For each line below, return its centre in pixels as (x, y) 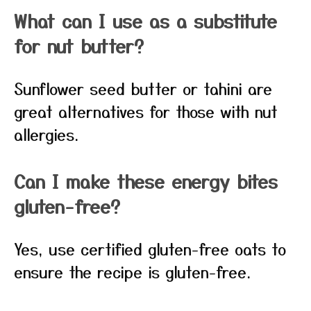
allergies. (46, 134)
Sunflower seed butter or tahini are (143, 88)
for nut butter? (79, 45)
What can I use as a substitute (145, 20)
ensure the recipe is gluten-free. (132, 271)
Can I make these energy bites (146, 181)
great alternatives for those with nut (146, 111)
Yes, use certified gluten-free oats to (150, 249)
